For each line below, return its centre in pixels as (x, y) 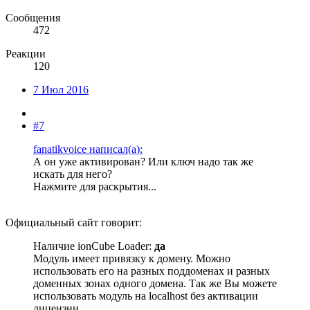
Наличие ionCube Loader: (94, 246)
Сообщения (33, 18)
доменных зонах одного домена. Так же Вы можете (155, 284)
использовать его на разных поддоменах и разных (152, 271)
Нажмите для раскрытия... (95, 187)
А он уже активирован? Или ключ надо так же (143, 162)
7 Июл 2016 (61, 90)
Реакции (26, 54)
